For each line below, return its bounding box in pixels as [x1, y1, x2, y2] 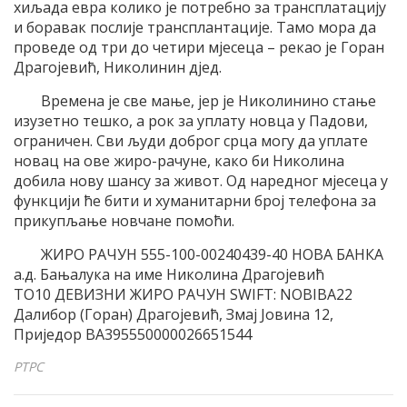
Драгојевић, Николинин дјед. [14, 57, 222, 78]
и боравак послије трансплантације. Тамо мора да [14, 17, 376, 38]
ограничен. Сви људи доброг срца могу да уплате [14, 131, 368, 152]
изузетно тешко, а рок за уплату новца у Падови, [14, 111, 368, 132]
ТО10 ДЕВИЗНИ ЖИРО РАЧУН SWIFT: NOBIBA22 [14, 284, 352, 305]
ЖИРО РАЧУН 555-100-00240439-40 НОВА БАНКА [41, 244, 383, 265]
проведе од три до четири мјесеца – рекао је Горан [14, 37, 384, 58]
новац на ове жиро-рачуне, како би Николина [14, 151, 344, 172]
